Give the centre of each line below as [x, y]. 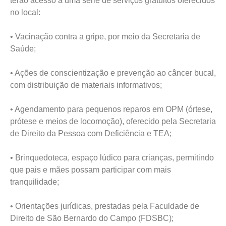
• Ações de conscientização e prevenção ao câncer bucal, [113, 73]
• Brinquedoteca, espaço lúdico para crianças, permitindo [112, 158]
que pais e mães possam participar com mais [91, 170]
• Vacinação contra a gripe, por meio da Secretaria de [105, 37]
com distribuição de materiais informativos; [86, 85]
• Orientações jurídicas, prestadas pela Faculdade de [105, 206]
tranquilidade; [35, 182]
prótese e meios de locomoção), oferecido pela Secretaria [113, 121]
